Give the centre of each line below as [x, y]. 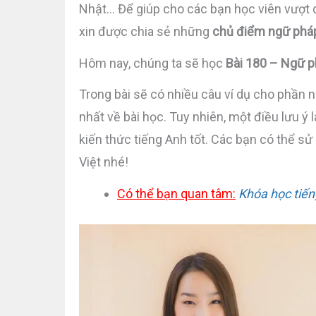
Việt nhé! [104, 162]
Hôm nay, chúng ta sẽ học [152, 63]
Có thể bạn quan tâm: [176, 193]
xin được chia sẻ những [146, 31]
